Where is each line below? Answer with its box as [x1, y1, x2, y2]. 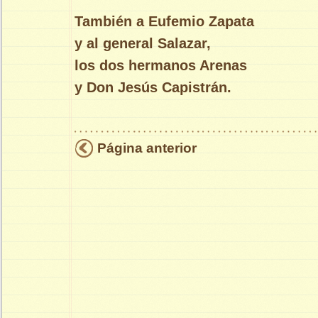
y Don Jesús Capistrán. [75, 79, 231, 96]
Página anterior [97, 141, 197, 156]
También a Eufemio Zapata [75, 13, 254, 30]
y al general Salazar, [75, 35, 211, 52]
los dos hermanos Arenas [75, 57, 247, 74]
